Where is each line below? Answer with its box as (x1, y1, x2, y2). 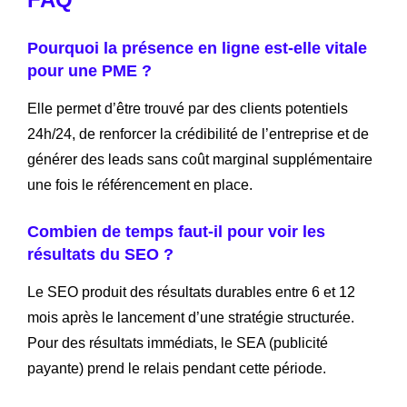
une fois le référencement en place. (27, 176, 253, 193)
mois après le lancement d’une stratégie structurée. (27, 309, 354, 325)
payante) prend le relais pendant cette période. (27, 360, 326, 376)
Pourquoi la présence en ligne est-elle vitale (27, 38, 367, 57)
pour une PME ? (27, 61, 152, 80)
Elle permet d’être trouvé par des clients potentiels (27, 100, 348, 116)
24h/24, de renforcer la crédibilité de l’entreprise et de (27, 125, 369, 142)
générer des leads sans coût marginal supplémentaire (27, 151, 372, 167)
